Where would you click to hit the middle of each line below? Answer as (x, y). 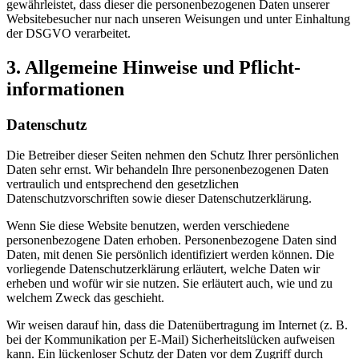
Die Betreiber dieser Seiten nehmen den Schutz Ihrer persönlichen (173, 155)
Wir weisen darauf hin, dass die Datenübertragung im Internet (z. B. (177, 325)
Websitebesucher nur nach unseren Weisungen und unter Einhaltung (178, 18)
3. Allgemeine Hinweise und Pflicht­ (153, 67)
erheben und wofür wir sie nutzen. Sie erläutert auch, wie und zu (169, 284)
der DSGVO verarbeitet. (69, 33)
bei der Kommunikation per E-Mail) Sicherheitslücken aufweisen (171, 340)
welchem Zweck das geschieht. (85, 298)
